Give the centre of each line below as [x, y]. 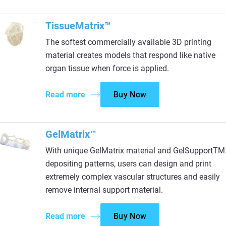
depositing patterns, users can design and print [128, 164]
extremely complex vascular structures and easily [133, 177]
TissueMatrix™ [78, 26]
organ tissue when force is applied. [107, 68]
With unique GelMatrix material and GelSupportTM [135, 151]
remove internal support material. [104, 190]
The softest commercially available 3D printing [128, 42]
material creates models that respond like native [130, 55]
